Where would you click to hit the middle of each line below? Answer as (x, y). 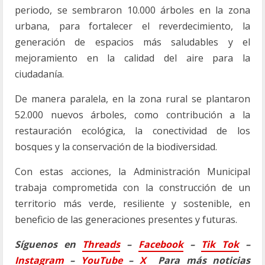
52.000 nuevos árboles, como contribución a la (132, 115)
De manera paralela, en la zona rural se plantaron (132, 99)
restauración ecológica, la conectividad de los (132, 131)
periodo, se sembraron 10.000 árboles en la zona (132, 10)
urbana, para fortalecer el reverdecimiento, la (132, 26)
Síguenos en (49, 244)
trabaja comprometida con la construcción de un (132, 188)
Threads (101, 244)
